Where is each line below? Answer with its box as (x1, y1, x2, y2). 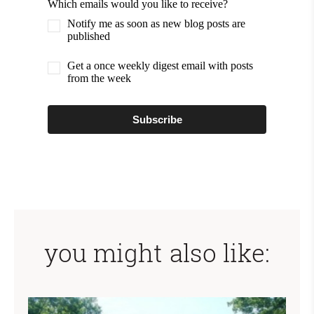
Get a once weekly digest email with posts (67, 59, 253, 71)
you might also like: (44, 235, 270, 269)
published (67, 29, 110, 42)
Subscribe (132, 113, 182, 125)
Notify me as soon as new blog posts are (67, 17, 245, 29)
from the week (67, 71, 131, 84)
